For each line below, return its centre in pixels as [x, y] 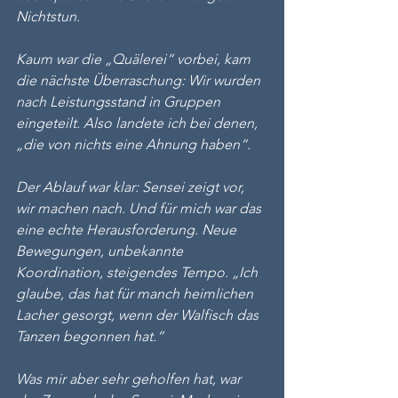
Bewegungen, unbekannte [101, 251]
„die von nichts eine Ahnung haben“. [133, 144]
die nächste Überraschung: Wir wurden [140, 80]
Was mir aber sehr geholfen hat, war [130, 379]
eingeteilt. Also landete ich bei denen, [139, 123]
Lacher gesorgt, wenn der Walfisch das [139, 315]
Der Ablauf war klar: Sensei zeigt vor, [132, 187]
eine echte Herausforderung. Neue [128, 230]
